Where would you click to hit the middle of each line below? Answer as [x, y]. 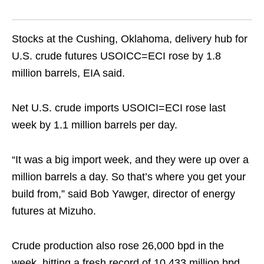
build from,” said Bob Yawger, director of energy [123, 194]
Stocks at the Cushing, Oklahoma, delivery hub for [130, 39]
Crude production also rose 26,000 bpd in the [118, 246]
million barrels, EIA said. [68, 73]
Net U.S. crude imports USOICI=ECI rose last [119, 108]
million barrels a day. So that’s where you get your [129, 177]
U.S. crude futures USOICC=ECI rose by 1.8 [116, 56]
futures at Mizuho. [54, 211]
